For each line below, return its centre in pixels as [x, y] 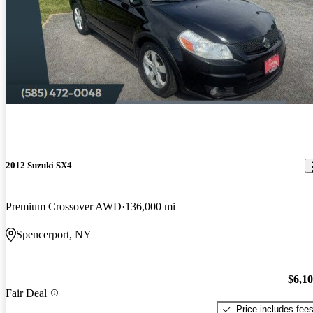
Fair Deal [26, 293]
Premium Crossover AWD [64, 207]
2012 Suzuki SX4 [39, 166]
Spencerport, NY [54, 235]
